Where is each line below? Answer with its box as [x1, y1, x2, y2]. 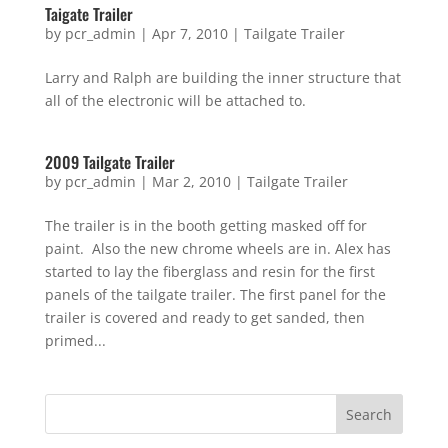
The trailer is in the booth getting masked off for [44, 216, 367, 235]
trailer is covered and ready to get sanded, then [44, 308, 365, 327]
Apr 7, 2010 [151, 24, 228, 43]
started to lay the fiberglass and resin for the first [44, 262, 375, 281]
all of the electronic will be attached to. [44, 91, 306, 110]
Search [346, 404, 393, 424]
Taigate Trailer [44, 2, 133, 26]
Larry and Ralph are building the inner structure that [44, 68, 401, 87]
